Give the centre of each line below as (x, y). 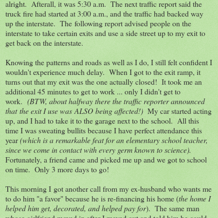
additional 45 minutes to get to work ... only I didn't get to (93, 91)
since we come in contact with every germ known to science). (98, 149)
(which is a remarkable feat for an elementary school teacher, (114, 140)
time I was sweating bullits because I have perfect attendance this (104, 130)
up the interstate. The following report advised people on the (98, 23)
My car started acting (177, 110)
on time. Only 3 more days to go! (57, 169)
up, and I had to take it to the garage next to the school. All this (102, 120)
